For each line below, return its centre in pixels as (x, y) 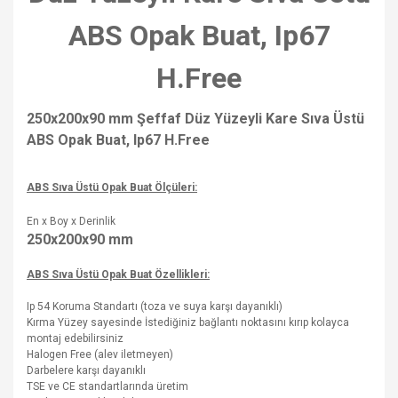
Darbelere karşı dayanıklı (86, 370)
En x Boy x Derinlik (71, 221)
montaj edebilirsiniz (75, 338)
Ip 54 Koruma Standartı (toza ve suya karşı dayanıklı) (155, 306)
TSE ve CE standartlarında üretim (107, 386)
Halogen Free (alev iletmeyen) (100, 354)
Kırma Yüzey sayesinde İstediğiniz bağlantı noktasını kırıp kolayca (188, 322)
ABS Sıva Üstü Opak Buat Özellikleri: (118, 275)
